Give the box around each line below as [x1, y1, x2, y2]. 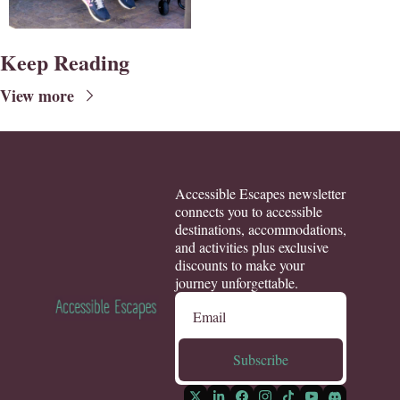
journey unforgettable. [174, 272, 298, 292]
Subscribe [232, 349, 288, 369]
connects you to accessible [174, 201, 322, 221]
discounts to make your [174, 254, 304, 274]
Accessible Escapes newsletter [174, 183, 346, 203]
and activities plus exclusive [174, 237, 329, 256]
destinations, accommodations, [174, 219, 346, 238]
